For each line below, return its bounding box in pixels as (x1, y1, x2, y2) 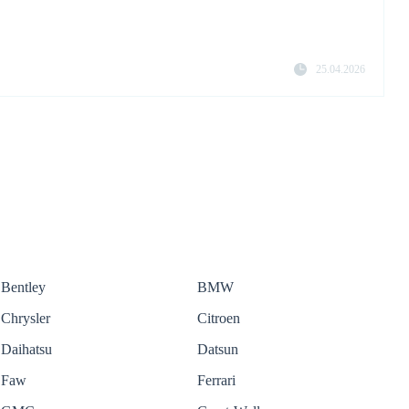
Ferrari (197, 372, 236, 389)
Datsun (197, 341, 238, 358)
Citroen (197, 310, 240, 327)
